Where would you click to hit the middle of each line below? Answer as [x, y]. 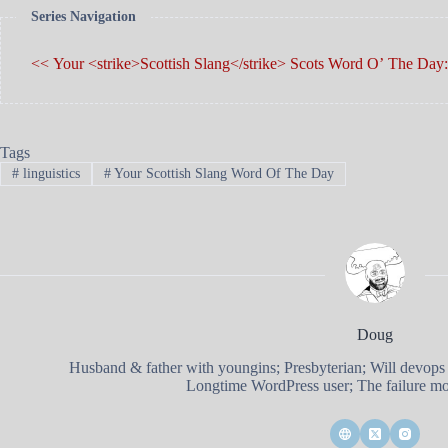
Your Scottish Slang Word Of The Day [222, 174]
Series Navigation [83, 16]
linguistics [49, 174]
